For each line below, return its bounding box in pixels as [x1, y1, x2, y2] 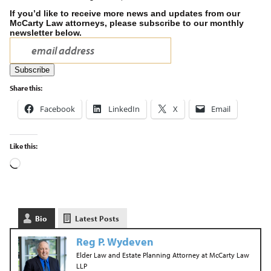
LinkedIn [108, 103, 140, 114]
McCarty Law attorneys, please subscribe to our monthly [9, 18, 244, 28]
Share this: [9, 83, 42, 93]
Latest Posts [74, 214, 119, 223]
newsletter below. [9, 28, 82, 38]
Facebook [39, 103, 75, 114]
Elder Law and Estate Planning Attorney [76, 250, 200, 260]
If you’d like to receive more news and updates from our [9, 8, 240, 18]
